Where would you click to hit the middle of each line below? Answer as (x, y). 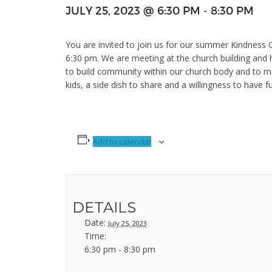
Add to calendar (122, 142)
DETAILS (104, 208)
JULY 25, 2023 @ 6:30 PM (133, 10)
